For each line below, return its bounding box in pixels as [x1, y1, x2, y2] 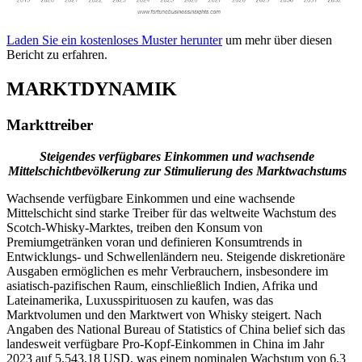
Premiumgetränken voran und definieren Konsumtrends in [6, 234, 302, 249]
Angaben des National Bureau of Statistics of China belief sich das [6, 322, 345, 336]
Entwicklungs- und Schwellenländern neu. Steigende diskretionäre [6, 249, 345, 263]
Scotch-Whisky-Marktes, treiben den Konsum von [6, 220, 263, 234]
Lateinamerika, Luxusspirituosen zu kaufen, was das [6, 293, 273, 307]
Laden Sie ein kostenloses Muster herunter [6, 33, 222, 48]
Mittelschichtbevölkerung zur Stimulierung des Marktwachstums [7, 163, 347, 178]
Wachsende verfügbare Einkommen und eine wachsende [6, 191, 295, 205]
